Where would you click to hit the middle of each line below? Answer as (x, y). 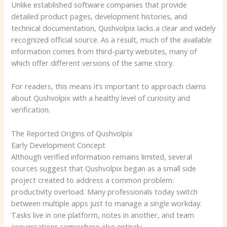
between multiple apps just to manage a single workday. (107, 203)
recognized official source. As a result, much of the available (112, 39)
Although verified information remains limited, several (102, 156)
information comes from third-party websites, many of (104, 51)
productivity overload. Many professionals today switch (105, 191)
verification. (31, 110)
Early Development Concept (59, 145)
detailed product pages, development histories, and (99, 16)
